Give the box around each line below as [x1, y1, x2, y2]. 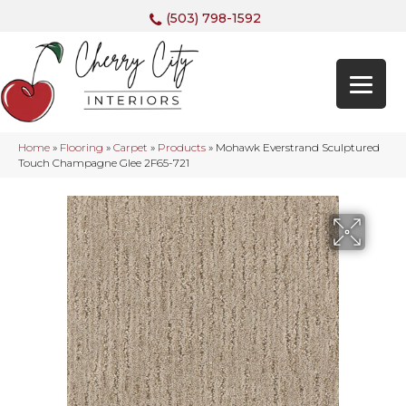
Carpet [113, 140, 148, 155]
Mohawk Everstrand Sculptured [216, 140, 380, 155]
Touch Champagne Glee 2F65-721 [18, 156, 189, 170]
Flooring [60, 140, 103, 155]
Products [158, 140, 206, 155]
